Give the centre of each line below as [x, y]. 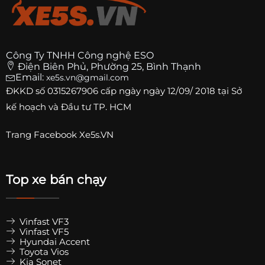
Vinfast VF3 [43, 222]
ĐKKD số [27, 91]
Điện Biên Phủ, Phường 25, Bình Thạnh [109, 67]
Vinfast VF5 [43, 232]
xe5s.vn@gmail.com [88, 78]
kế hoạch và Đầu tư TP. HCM [69, 107]
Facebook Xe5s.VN [75, 135]
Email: [31, 77]
